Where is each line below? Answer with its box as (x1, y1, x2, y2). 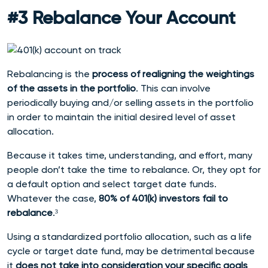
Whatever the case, (7, 192, 99, 204)
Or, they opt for (192, 163, 261, 175)
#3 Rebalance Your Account (7, 10, 235, 28)
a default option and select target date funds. (7, 178, 217, 190)
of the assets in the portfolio (7, 82, 136, 94)
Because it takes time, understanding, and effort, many (7, 149, 252, 161)
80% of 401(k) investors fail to (99, 192, 228, 204)
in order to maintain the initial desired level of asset (7, 111, 236, 123)
